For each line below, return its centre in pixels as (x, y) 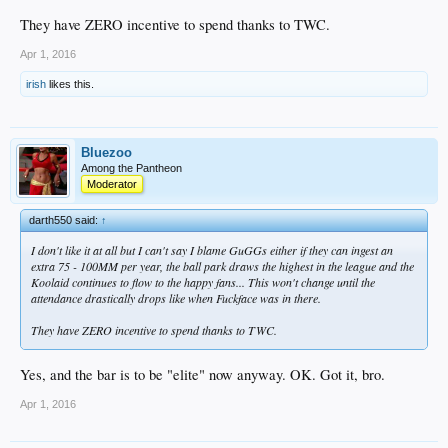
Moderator (112, 184)
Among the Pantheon (131, 168)
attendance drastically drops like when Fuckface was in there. (176, 298)
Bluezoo (106, 153)
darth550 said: (65, 220)
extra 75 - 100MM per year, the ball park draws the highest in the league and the (222, 266)
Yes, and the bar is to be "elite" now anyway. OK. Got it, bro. (202, 374)
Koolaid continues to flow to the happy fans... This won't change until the (203, 282)
